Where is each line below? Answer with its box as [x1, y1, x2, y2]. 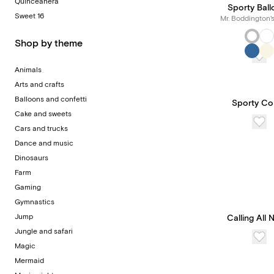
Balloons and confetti [15, 95, 87, 104]
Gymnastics [15, 198, 54, 207]
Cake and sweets [15, 109, 72, 119]
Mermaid [15, 256, 44, 265]
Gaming [15, 183, 41, 192]
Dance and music [15, 139, 73, 148]
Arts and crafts [15, 80, 64, 89]
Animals [15, 65, 42, 75]
